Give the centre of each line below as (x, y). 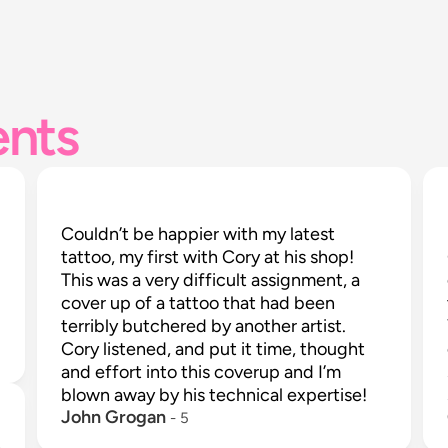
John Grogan (114, 417)
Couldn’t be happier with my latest (198, 234)
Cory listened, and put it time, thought (213, 349)
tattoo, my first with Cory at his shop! (208, 257)
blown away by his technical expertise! (214, 395)
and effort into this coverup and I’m (201, 372)
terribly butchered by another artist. (204, 326)
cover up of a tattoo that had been (198, 303)
